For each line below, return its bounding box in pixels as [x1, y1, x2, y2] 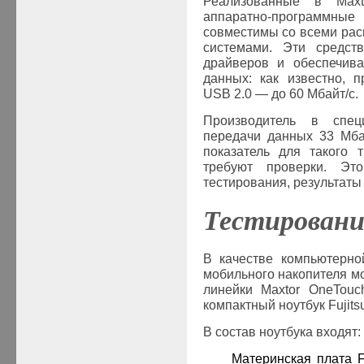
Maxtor [261, 283, 301, 297]
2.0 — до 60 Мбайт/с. [233, 87, 358, 102]
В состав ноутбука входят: [202, 325, 361, 339]
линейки [202, 283, 262, 297]
